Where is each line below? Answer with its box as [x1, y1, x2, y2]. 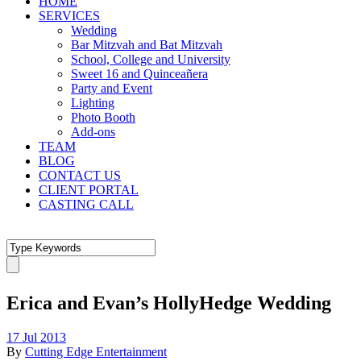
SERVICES [39, 9, 100, 23]
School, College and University [71, 52, 230, 66]
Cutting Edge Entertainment [25, 344, 167, 359]
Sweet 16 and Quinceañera [71, 67, 208, 81]
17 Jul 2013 [6, 330, 66, 344]
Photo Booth [71, 110, 135, 124]
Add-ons [71, 125, 115, 139]
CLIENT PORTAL [39, 183, 139, 197]
